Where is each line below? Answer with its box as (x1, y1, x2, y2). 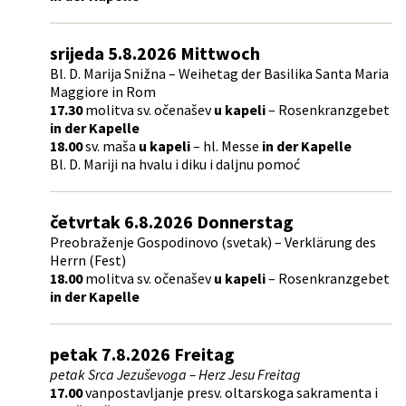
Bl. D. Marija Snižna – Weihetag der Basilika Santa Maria (50, 63, 389, 82)
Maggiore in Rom (50, 82, 156, 101)
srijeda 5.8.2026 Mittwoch (50, 41, 260, 64)
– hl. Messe (190, 136, 262, 155)
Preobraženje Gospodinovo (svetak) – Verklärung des (50, 232, 376, 251)
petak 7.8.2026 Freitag (50, 342, 235, 365)
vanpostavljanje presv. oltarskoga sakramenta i (85, 382, 378, 401)
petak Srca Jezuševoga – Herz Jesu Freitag (50, 364, 301, 383)
